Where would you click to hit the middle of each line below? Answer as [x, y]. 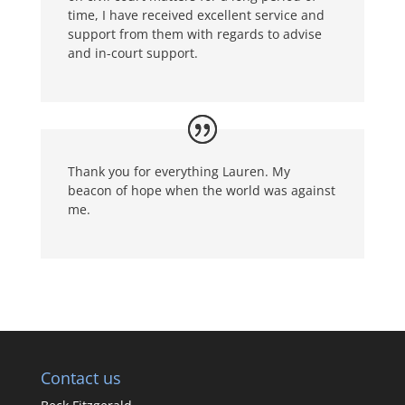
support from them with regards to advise [194, 34]
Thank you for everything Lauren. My [179, 171]
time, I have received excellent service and [196, 15]
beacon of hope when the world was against [201, 190]
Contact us [80, 377]
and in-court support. [132, 53]
